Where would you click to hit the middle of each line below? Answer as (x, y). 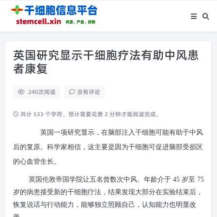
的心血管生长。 (37, 162)
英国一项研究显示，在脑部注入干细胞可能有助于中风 (121, 132)
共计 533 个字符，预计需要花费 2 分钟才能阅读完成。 (90, 114)
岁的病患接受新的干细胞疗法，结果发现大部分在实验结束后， (108, 192)
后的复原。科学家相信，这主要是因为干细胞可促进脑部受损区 (108, 147)
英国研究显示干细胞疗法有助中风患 (106, 55)
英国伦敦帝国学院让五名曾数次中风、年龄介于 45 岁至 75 (116, 179)
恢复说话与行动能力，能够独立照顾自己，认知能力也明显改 (105, 205)
